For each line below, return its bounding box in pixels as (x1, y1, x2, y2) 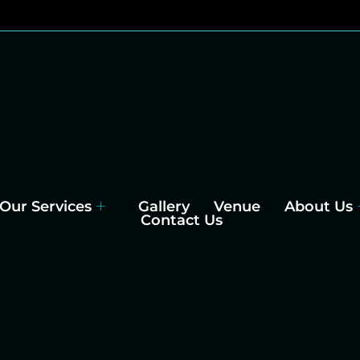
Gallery (138, 198, 190, 215)
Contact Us (141, 211, 223, 228)
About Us (284, 198, 354, 215)
